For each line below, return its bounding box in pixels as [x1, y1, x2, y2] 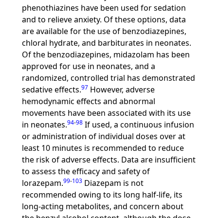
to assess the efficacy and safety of [21, 166, 150, 177]
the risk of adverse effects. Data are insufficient [21, 154, 196, 165]
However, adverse [88, 84, 155, 95]
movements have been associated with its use [21, 108, 191, 118]
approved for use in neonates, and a [21, 61, 155, 72]
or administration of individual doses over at [21, 131, 185, 142]
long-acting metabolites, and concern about [21, 201, 183, 212]
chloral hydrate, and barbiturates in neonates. [21, 37, 191, 48]
